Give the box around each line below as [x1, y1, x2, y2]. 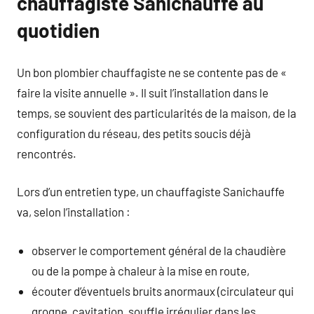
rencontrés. [17, 146, 76, 161]
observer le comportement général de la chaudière [32, 243, 287, 257]
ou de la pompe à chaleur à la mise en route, [32, 263, 250, 278]
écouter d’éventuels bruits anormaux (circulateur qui [32, 283, 294, 298]
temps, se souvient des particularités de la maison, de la [17, 105, 296, 120]
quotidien [17, 18, 100, 42]
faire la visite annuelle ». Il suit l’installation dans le [17, 85, 268, 100]
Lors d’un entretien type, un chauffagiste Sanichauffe [17, 184, 285, 198]
